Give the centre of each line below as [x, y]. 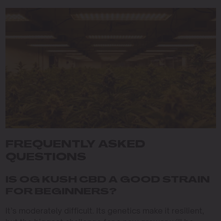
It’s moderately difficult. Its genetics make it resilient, [105, 210]
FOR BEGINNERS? [61, 192]
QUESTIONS [46, 158]
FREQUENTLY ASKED [75, 145]
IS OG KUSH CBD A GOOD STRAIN [107, 180]
